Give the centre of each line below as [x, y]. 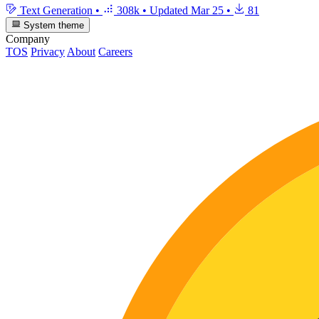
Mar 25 [207, 10]
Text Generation [56, 10]
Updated [170, 10]
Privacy [48, 52]
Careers [115, 52]
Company [28, 39]
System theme [53, 26]
